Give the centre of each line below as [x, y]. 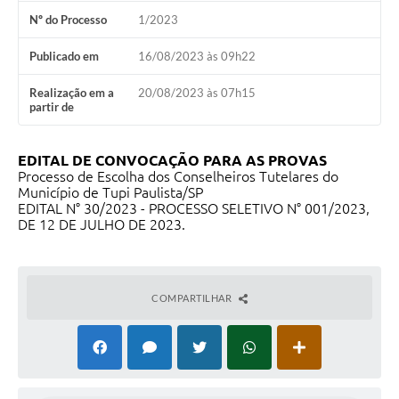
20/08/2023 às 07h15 [196, 93]
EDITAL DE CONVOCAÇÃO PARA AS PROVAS [172, 161]
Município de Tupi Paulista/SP [110, 193]
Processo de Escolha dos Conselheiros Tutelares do [178, 177]
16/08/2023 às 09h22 [196, 57]
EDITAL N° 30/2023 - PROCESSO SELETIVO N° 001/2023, [194, 209]
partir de [52, 107]
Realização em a [72, 93]
